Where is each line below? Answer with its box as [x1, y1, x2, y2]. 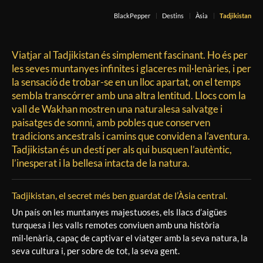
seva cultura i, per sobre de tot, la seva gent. [12, 245, 180, 257]
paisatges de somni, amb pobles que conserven [12, 116, 210, 129]
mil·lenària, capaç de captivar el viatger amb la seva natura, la [12, 232, 248, 244]
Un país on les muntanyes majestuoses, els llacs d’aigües [12, 207, 227, 218]
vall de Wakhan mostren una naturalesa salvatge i [12, 103, 222, 115]
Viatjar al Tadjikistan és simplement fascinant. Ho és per [12, 49, 248, 61]
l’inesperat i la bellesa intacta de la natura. [12, 157, 190, 169]
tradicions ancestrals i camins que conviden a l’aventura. [12, 130, 250, 142]
